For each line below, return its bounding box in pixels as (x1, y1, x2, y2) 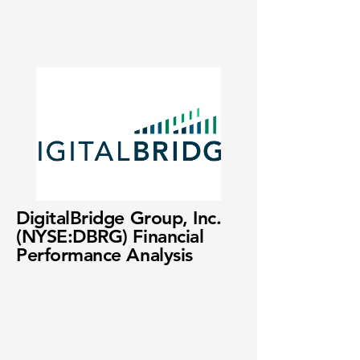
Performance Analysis (16, 243, 193, 266)
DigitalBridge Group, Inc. (16, 207, 222, 229)
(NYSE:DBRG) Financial (16, 225, 204, 247)
